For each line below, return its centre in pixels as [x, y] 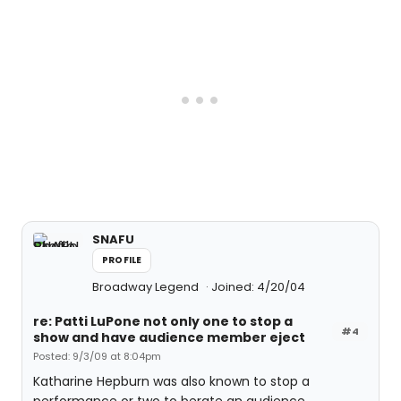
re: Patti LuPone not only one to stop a [163, 321]
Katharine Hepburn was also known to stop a [171, 381]
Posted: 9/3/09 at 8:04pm [97, 356]
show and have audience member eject [169, 337]
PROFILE [122, 260]
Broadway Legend [147, 287]
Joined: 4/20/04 [258, 287]
